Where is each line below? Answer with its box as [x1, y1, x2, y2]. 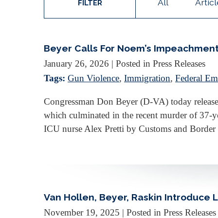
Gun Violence [68, 73, 119, 83]
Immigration [124, 73, 170, 83]
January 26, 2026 [44, 58, 109, 69]
